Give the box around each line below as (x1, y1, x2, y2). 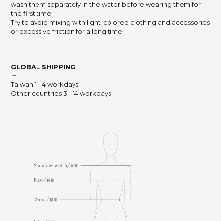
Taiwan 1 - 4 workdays (11, 80, 78, 88)
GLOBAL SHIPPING (11, 62, 75, 71)
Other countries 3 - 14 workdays (11, 89, 111, 97)
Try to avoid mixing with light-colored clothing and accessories (11, 18, 210, 26)
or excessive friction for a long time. (11, 27, 124, 35)
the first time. (11, 9, 54, 17)
